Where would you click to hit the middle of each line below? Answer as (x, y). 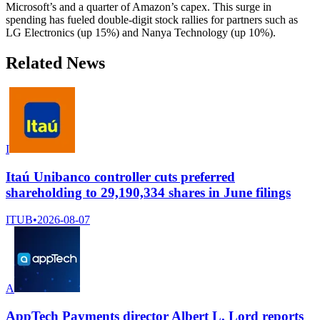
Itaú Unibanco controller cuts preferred (120, 176)
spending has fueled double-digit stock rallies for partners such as (152, 20)
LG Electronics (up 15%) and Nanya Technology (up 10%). (141, 33)
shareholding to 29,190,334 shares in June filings (148, 192)
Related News (55, 63)
